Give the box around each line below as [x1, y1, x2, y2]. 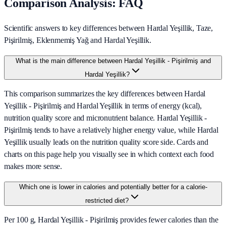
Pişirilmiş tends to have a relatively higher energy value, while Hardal [4, 126, 218, 135]
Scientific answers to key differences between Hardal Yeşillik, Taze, [4, 24, 213, 33]
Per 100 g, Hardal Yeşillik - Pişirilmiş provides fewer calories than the [4, 215, 218, 224]
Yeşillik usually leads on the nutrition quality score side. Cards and [4, 138, 208, 147]
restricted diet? [85, 197, 129, 205]
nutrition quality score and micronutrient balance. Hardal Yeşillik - [4, 114, 207, 123]
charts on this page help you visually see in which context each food [4, 150, 214, 159]
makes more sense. [4, 162, 63, 171]
